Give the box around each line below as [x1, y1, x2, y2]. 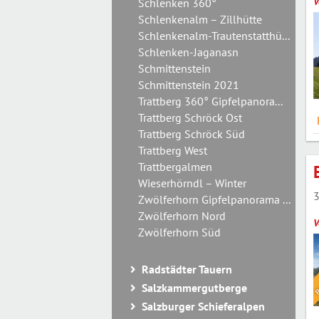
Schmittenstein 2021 [138, 78, 239, 92]
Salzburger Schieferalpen [142, 299, 265, 313]
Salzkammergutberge [142, 281, 247, 295]
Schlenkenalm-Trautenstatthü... [138, 28, 290, 43]
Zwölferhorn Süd [138, 225, 221, 239]
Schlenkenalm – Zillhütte [138, 12, 262, 26]
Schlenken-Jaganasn [138, 45, 239, 59]
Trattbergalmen [138, 159, 212, 174]
